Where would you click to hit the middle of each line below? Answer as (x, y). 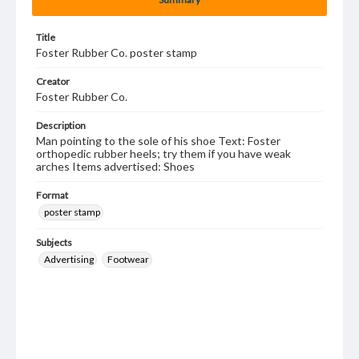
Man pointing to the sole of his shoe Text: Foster (158, 141)
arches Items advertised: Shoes (115, 166)
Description (61, 125)
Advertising (69, 259)
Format (52, 195)
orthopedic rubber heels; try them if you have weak (163, 153)
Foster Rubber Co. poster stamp (117, 52)
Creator (53, 81)
